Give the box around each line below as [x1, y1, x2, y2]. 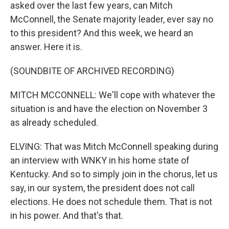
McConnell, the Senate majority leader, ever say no [10, 14, 213, 25]
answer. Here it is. [10, 41, 82, 52]
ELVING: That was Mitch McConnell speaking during [10, 141, 218, 152]
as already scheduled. [10, 117, 98, 128]
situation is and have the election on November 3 [10, 103, 208, 114]
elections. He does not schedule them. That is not [10, 196, 212, 207]
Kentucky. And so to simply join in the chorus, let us [10, 169, 218, 179]
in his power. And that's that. [10, 210, 123, 221]
